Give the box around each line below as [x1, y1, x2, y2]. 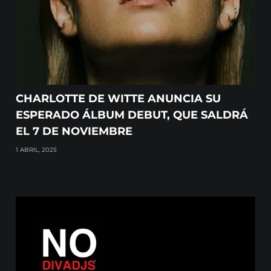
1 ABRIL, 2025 [16, 146, 57, 154]
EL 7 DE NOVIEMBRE [16, 125, 133, 139]
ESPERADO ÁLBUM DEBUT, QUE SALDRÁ [16, 108, 249, 122]
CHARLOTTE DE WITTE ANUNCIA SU [16, 92, 221, 106]
